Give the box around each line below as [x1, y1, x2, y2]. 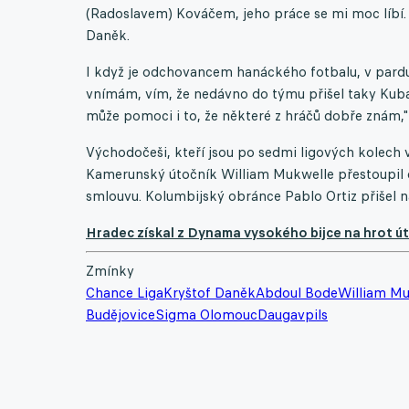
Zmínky [86, 261, 134, 279]
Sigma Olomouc [155, 305, 257, 323]
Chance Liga [86, 283, 163, 301]
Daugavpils [257, 305, 328, 323]
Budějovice [86, 305, 155, 323]
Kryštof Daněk [163, 283, 256, 301]
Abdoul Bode [256, 283, 338, 301]
